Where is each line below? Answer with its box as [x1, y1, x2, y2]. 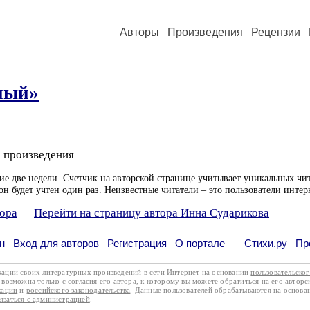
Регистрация [107, 237, 167, 249]
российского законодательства [26, 286, 131, 294]
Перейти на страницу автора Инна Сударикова [34, 206, 269, 219]
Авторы [120, 26, 159, 38]
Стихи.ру [244, 237, 287, 249]
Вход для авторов [13, 237, 99, 249]
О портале [175, 237, 225, 249]
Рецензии [251, 26, 300, 38]
